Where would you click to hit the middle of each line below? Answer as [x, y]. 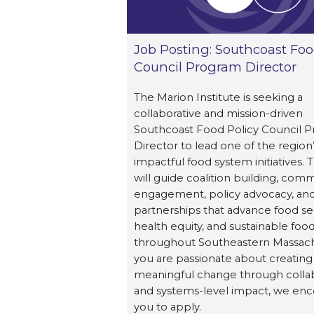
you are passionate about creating [223, 258]
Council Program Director [215, 67]
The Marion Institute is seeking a [218, 97]
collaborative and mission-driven [218, 113]
